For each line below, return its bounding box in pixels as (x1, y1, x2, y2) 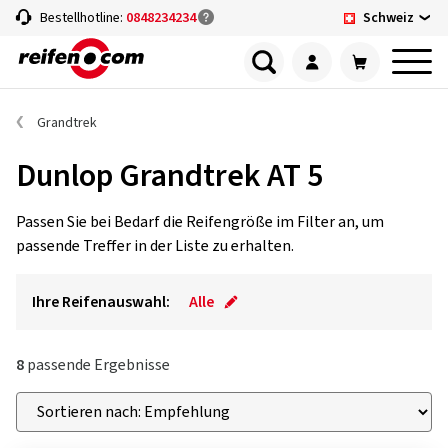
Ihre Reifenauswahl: (32, 291, 170, 313)
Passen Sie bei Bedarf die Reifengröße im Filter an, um (16, 211, 384, 233)
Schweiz (363, 7, 414, 28)
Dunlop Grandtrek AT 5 (16, 153, 323, 199)
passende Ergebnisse (24, 354, 170, 376)
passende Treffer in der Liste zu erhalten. (16, 235, 294, 257)
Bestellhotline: (40, 8, 126, 28)
